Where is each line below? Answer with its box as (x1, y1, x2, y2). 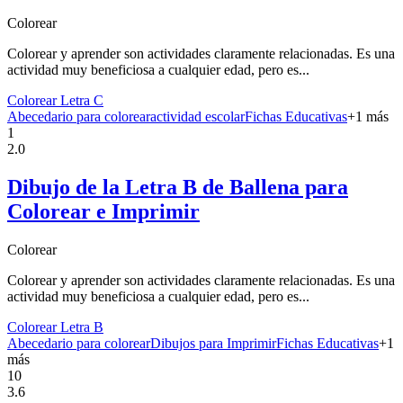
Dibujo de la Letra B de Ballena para (7, 175, 348, 200)
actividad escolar (150, 109, 245, 125)
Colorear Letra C (7, 93, 103, 109)
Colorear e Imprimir (7, 200, 200, 224)
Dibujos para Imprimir (150, 336, 276, 352)
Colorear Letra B (7, 319, 103, 336)
